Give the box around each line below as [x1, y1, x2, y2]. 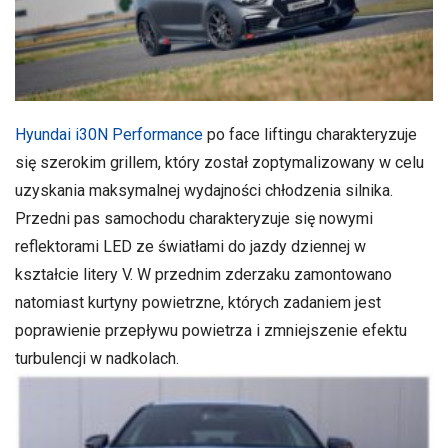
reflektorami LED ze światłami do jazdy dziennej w [15, 237, 366, 257]
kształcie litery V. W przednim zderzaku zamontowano [15, 265, 392, 285]
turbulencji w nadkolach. [15, 349, 179, 369]
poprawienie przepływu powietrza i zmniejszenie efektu [15, 321, 407, 341]
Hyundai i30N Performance [15, 125, 203, 145]
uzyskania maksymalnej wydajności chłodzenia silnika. [15, 181, 393, 201]
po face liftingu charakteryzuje [203, 125, 417, 145]
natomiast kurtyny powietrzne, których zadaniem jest [15, 293, 381, 313]
